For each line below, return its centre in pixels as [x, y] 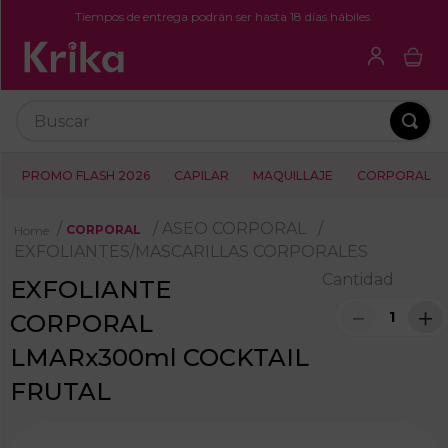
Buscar [43, 98]
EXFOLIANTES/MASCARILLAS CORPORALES [191, 251]
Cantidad [358, 279]
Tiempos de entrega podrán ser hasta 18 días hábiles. [224, 16]
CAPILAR [201, 176]
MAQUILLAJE [293, 176]
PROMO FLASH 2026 [86, 176]
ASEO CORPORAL [234, 229]
